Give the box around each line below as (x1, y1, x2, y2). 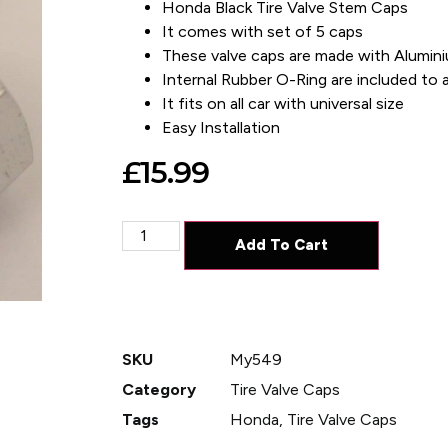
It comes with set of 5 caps (161, 22, 363, 42)
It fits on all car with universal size (161, 94, 404, 114)
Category (121, 379, 196, 399)
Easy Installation (161, 118, 280, 138)
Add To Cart (234, 235, 328, 254)
